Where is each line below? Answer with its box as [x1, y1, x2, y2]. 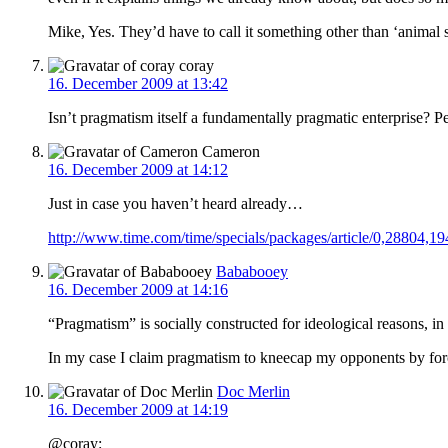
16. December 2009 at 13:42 [48, 74, 228, 92]
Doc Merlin [217, 382, 290, 400]
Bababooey [216, 262, 288, 280]
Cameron [198, 142, 260, 160]
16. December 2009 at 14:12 [48, 160, 228, 178]
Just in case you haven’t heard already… [48, 194, 303, 212]
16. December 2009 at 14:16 [48, 280, 228, 298]
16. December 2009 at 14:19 [48, 400, 228, 418]
